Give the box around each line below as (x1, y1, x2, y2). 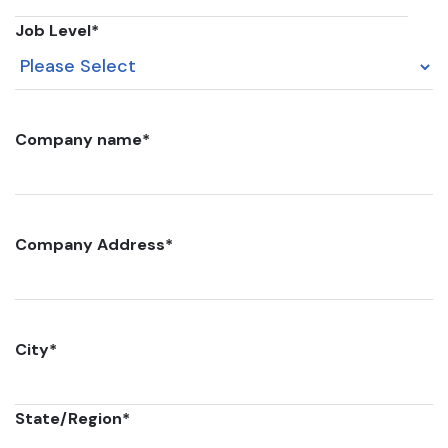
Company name (15, 129, 142, 150)
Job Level (15, 20, 91, 41)
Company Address (15, 234, 165, 255)
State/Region (15, 408, 122, 429)
